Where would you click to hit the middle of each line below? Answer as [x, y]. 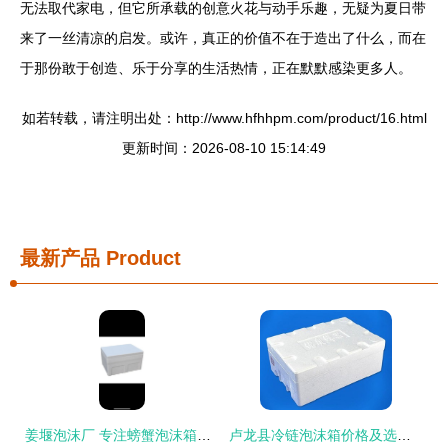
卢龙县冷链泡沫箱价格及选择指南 [404, 434]
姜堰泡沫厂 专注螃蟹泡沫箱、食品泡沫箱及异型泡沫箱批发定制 [204, 434]
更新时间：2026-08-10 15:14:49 [224, 147]
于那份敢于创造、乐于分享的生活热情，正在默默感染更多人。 [216, 67]
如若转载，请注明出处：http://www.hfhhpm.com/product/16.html [224, 117]
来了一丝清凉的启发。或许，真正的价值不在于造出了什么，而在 [223, 37]
